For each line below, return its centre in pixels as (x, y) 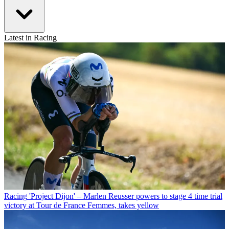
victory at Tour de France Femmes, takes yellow (82, 205)
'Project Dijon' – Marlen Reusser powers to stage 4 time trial (126, 196)
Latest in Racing (30, 37)
